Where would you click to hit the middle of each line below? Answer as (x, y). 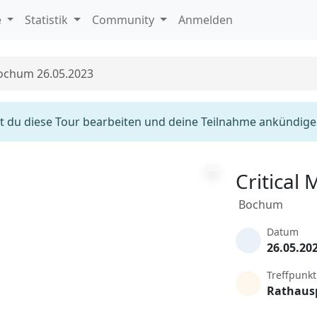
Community (125, 20)
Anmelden (205, 20)
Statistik (48, 20)
